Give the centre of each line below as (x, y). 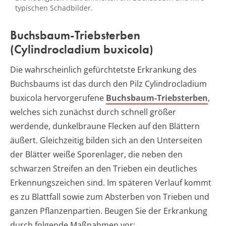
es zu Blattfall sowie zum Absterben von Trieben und (110, 196)
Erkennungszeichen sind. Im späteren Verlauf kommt (111, 182)
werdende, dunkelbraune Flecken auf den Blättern (105, 126)
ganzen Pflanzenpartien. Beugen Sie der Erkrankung (109, 211)
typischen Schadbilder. (54, 8)
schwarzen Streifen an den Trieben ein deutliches (104, 168)
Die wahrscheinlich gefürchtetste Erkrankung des (103, 69)
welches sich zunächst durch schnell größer (93, 112)
